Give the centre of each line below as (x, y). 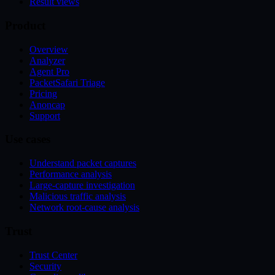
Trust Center (53, 255)
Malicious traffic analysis (78, 196)
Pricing (43, 93)
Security (45, 266)
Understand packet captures (83, 163)
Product (25, 26)
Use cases (28, 139)
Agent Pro (49, 71)
